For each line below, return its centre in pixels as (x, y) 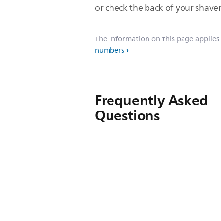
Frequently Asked (151, 100)
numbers (110, 51)
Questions (128, 115)
